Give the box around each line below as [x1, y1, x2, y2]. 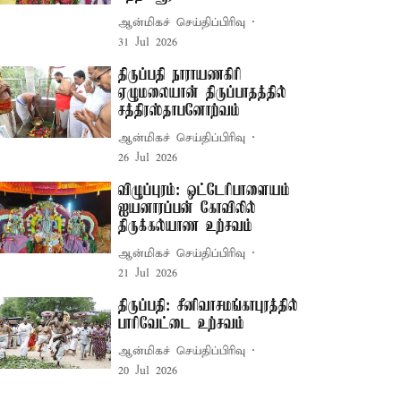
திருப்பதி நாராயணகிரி [118, 66, 243, 84]
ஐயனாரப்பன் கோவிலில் [118, 200, 257, 218]
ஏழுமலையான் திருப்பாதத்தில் [118, 84, 287, 102]
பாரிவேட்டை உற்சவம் [118, 315, 245, 333]
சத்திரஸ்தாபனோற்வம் [118, 102, 241, 120]
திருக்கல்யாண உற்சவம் [118, 218, 253, 235]
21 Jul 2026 [118, 266, 178, 281]
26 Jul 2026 [118, 150, 178, 166]
